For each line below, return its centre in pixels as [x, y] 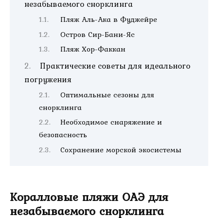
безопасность [63, 135]
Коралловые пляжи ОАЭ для [89, 196]
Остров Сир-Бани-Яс [98, 34]
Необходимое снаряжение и [111, 122]
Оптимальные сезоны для [108, 94]
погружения [48, 80]
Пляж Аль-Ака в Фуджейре [109, 19]
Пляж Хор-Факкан [93, 49]
